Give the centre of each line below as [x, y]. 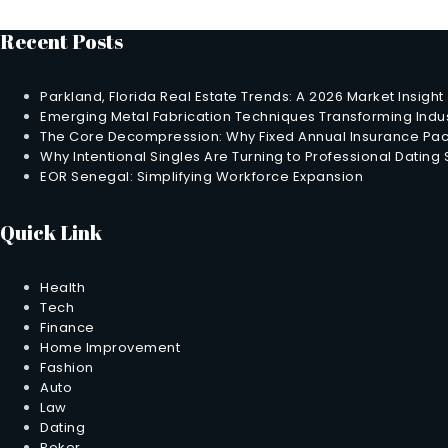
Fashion [67, 367]
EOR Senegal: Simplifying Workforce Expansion [201, 177]
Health [62, 287]
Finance [67, 327]
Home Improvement [110, 347]
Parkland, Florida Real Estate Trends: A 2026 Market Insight [242, 97]
